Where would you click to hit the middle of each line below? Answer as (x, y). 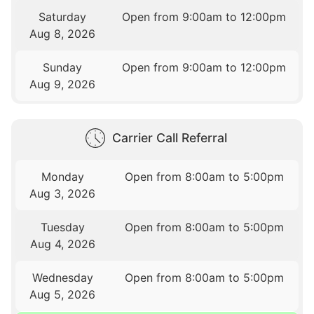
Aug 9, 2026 (63, 84)
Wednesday (62, 277)
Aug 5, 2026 (63, 294)
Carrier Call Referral (170, 137)
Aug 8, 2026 (63, 34)
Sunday (63, 68)
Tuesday (62, 227)
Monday (62, 176)
